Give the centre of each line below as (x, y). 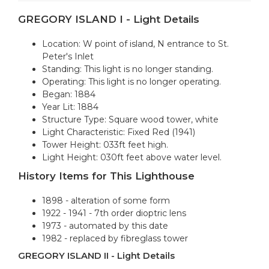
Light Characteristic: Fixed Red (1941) (119, 132)
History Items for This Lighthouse (106, 176)
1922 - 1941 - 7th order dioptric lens (114, 213)
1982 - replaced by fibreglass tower (115, 239)
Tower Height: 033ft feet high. (105, 145)
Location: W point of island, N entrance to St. (135, 44)
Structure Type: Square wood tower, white (130, 120)
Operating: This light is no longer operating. (131, 82)
